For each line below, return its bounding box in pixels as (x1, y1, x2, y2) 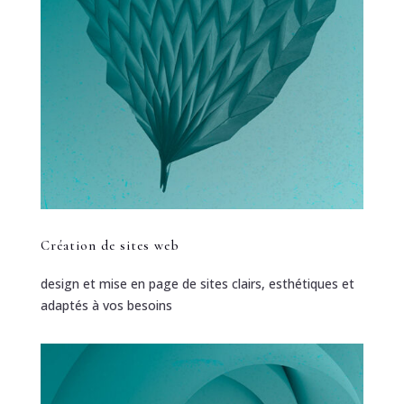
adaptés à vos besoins (40, 297, 172, 315)
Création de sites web (40, 237, 179, 254)
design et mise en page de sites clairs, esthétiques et (40, 275, 354, 293)
